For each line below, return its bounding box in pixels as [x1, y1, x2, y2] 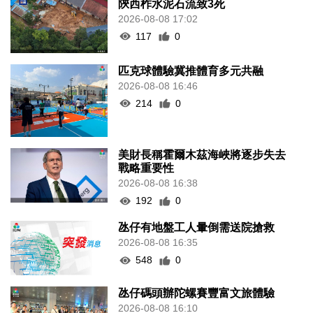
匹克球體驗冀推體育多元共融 [118, 64, 264, 77]
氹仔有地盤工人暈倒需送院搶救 [118, 221, 275, 234]
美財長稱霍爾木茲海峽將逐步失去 [118, 149, 286, 161]
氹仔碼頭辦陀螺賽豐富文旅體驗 [118, 287, 275, 300]
